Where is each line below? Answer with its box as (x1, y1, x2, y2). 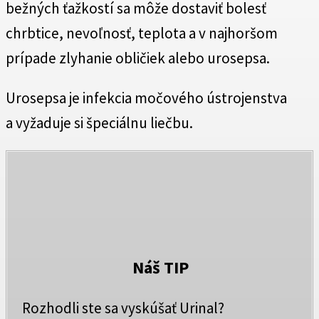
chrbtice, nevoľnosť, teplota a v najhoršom (6, 23, 278, 43)
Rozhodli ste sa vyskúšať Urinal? (22, 298, 224, 318)
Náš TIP (132, 256, 189, 278)
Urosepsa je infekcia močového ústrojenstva (6, 88, 287, 108)
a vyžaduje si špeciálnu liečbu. (6, 113, 193, 132)
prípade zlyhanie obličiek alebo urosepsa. (6, 48, 270, 68)
